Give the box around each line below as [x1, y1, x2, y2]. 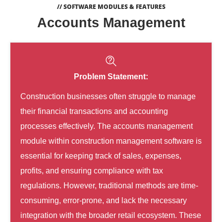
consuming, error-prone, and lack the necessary [20, 196, 187, 205]
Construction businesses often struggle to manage [20, 92, 196, 101]
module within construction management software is [20, 136, 202, 145]
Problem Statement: [74, 72, 148, 81]
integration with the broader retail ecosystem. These [20, 211, 201, 220]
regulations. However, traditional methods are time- [20, 181, 198, 190]
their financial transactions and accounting [20, 107, 168, 115]
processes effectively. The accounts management [20, 121, 193, 130]
